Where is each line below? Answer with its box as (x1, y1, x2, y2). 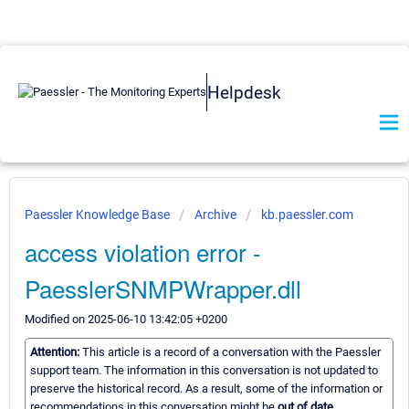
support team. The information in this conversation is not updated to (30, 363, 378, 378)
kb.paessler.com (261, 207, 353, 222)
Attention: (30, 345, 82, 360)
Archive (194, 207, 236, 222)
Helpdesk (207, 81, 281, 103)
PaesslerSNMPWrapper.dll (25, 271, 301, 305)
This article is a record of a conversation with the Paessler (82, 345, 381, 360)
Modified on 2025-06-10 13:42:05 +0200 (25, 312, 227, 326)
